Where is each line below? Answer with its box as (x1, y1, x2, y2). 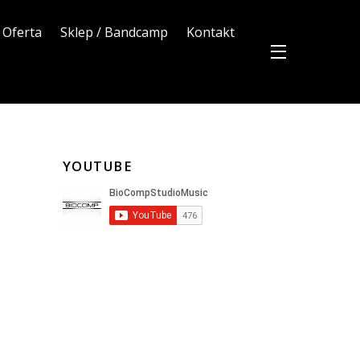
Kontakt (186, 22, 235, 41)
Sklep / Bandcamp (59, 22, 168, 41)
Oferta (2, 22, 42, 41)
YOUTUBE (62, 156, 133, 175)
